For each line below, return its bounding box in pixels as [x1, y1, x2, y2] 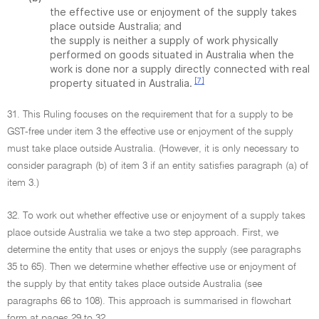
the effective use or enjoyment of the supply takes [50, 6, 297, 18]
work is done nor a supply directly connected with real [50, 63, 310, 75]
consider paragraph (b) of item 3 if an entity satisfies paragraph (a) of [7, 161, 308, 171]
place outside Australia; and [50, 20, 182, 32]
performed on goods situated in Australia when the [50, 48, 294, 61]
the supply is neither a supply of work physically [50, 34, 278, 46]
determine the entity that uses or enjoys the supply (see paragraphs [7, 245, 301, 255]
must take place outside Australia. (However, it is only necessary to [7, 144, 299, 154]
